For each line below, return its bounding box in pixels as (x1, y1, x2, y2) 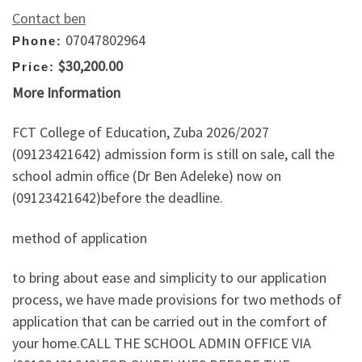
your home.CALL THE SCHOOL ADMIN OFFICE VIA (12, 334, 311, 353)
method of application (12, 228, 147, 247)
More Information (12, 82, 120, 102)
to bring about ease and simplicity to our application (12, 268, 326, 288)
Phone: (12, 33, 62, 48)
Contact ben (12, 8, 86, 27)
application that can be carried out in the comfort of (12, 312, 327, 331)
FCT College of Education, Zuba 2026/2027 (12, 123, 269, 142)
